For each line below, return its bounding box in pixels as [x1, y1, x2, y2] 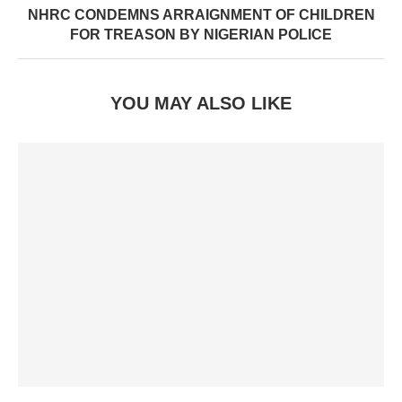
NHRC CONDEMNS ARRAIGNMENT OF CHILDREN [27, 7, 375, 22]
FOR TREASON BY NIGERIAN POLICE [70, 27, 332, 42]
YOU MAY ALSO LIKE [110, 93, 292, 113]
